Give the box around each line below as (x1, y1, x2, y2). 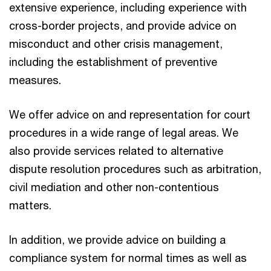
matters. (9, 198, 51, 212)
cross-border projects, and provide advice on (9, 19, 237, 32)
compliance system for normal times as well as (9, 251, 247, 264)
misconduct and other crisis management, (9, 37, 223, 50)
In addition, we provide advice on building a (9, 233, 226, 246)
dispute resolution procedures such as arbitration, (9, 162, 261, 175)
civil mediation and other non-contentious (9, 180, 219, 194)
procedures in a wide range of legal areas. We (9, 126, 238, 139)
